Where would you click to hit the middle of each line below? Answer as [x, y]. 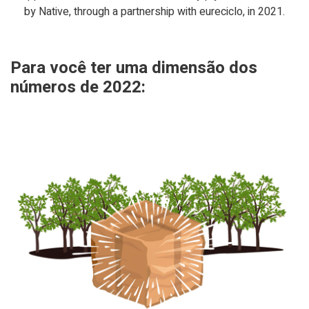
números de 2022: [78, 87]
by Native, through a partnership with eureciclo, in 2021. [154, 11]
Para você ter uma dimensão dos [134, 68]
